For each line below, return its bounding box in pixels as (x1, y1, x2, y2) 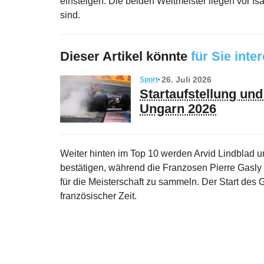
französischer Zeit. (60, 191, 137, 202)
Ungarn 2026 (140, 101, 216, 117)
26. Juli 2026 (161, 75, 212, 85)
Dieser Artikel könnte (60, 49, 187, 64)
